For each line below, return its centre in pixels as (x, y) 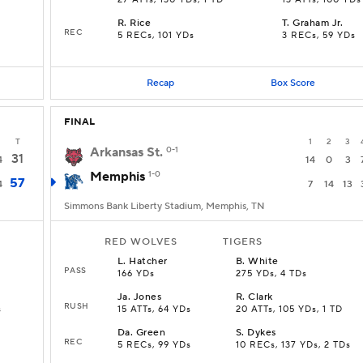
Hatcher (148, 261)
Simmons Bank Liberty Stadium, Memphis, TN (164, 206)
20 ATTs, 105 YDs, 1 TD (289, 310)
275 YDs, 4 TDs (271, 274)
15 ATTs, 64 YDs (154, 310)
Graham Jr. (318, 23)
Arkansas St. (126, 152)
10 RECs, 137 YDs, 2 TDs (293, 345)
